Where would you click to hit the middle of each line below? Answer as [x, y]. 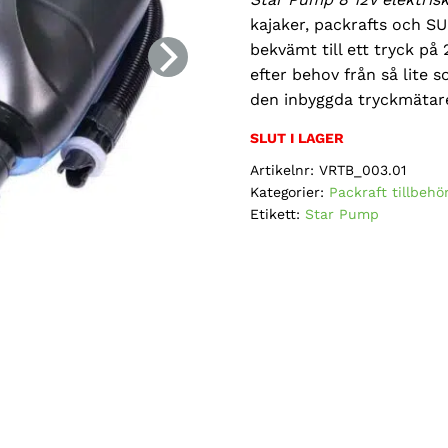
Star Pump [342, 214]
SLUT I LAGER [297, 138]
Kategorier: [290, 192]
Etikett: [278, 214]
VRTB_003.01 [363, 170]
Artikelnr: [285, 170]
